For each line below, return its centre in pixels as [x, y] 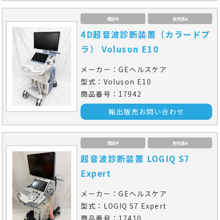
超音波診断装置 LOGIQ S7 [135, 158]
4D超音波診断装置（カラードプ [146, 34]
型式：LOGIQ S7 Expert [124, 206]
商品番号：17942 [111, 94]
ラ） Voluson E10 [120, 49]
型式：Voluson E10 [116, 81]
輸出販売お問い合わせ [147, 111]
